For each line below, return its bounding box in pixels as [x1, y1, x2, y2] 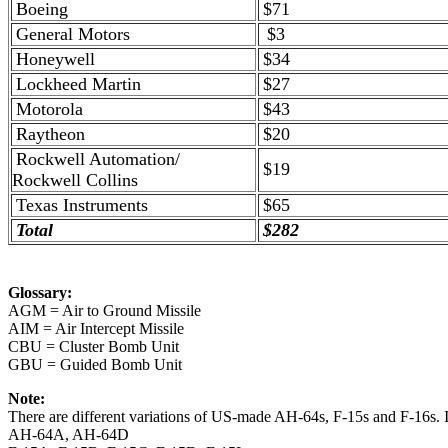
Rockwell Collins [12, 170, 138, 190]
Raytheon [16, 124, 85, 144]
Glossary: [8, 284, 72, 301]
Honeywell [16, 49, 95, 69]
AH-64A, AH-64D [8, 426, 129, 443]
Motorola [16, 99, 83, 119]
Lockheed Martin [16, 74, 141, 94]
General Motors [16, 24, 130, 44]
